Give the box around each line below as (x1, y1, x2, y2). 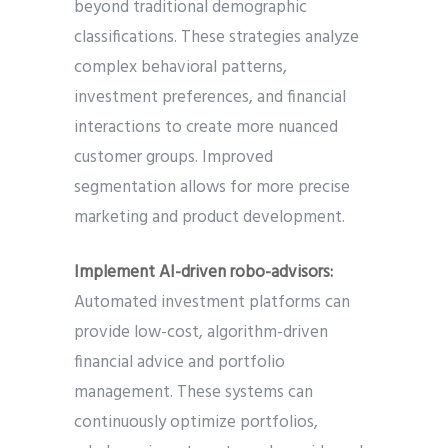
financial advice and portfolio (74, 349, 285, 377)
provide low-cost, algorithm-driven (74, 319, 328, 347)
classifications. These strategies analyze (74, 24, 359, 52)
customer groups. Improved (74, 144, 273, 172)
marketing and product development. (74, 204, 345, 232)
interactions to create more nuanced (74, 114, 338, 142)
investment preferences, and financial (74, 84, 346, 112)
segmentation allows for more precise (74, 174, 350, 202)
